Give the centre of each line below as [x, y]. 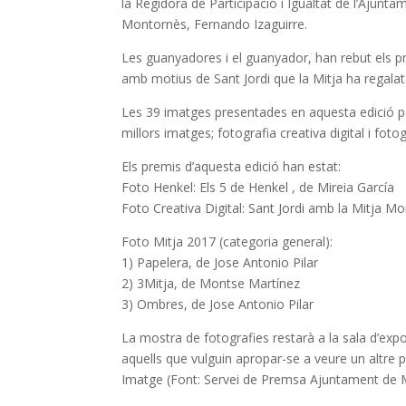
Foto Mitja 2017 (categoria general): [227, 241]
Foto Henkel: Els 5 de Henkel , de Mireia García [258, 187]
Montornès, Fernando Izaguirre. [215, 24]
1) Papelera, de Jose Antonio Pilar [220, 262]
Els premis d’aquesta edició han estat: [232, 166]
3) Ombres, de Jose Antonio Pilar [218, 304]
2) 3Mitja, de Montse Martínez [211, 283]
